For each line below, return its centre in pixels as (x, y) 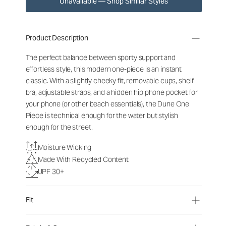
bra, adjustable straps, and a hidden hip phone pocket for (111, 92)
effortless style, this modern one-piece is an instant (104, 69)
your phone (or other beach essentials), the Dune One (107, 104)
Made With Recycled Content (83, 159)
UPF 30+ (51, 171)
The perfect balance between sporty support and (101, 58)
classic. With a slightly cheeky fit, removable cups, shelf (109, 81)
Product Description (57, 38)
